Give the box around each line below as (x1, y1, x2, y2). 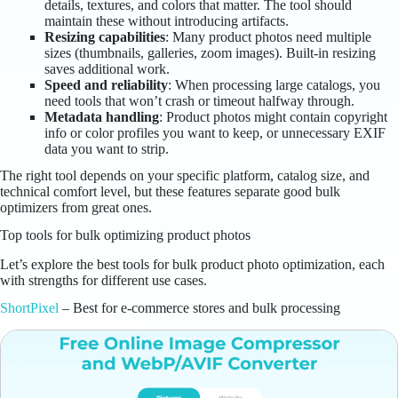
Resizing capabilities (44, 28, 165, 44)
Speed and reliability (44, 76, 168, 92)
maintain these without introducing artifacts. (44, 12, 289, 28)
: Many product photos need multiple (165, 28, 371, 44)
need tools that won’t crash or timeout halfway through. (44, 92, 354, 108)
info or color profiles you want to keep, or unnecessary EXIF (44, 124, 386, 140)
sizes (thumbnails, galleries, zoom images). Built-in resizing (44, 44, 376, 60)
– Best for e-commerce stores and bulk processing (59, 299, 340, 315)
